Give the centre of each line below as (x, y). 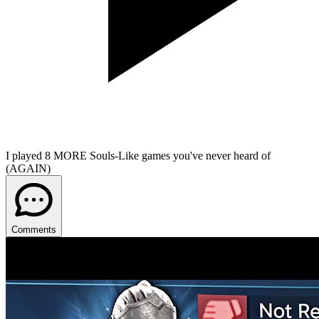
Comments (34, 229)
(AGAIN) (28, 168)
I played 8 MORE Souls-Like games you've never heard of (138, 155)
